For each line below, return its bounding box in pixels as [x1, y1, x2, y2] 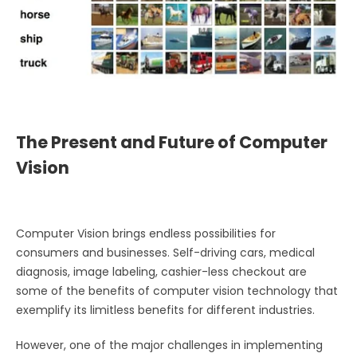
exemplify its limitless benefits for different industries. [16, 301, 318, 318]
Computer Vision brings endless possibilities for [16, 225, 276, 241]
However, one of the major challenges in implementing [16, 336, 323, 353]
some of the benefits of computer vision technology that [16, 282, 338, 299]
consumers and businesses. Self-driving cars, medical [16, 244, 315, 261]
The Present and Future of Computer [16, 130, 328, 154]
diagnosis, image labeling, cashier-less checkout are [16, 263, 307, 280]
